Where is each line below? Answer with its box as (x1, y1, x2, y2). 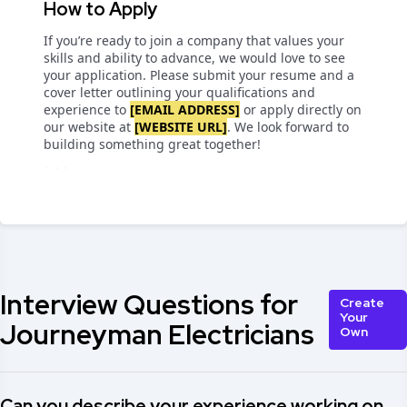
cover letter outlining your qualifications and (44, 84, 315, 101)
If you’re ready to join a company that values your (44, 32, 344, 49)
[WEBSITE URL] (134, 118, 227, 135)
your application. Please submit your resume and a (44, 66, 354, 84)
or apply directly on (240, 101, 362, 118)
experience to (44, 101, 130, 118)
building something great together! (44, 135, 261, 153)
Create (339, 294, 384, 311)
